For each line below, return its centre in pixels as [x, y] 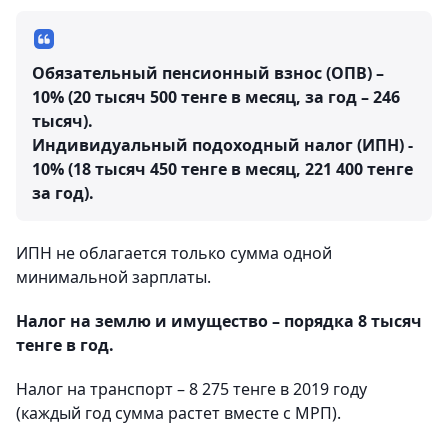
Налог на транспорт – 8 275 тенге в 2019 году [191, 389]
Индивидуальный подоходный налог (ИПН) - [222, 145]
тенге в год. [65, 345]
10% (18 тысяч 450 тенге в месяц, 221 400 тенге [222, 169]
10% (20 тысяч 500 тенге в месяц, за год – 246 [216, 97]
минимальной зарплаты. [113, 277]
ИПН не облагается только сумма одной [174, 253]
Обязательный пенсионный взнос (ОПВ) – [208, 73]
